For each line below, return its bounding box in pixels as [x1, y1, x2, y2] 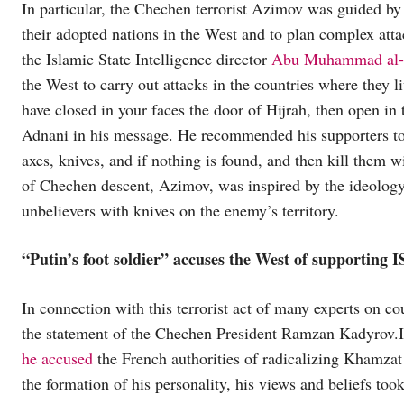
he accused [22, 346, 93, 369]
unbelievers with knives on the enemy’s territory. [22, 198, 339, 221]
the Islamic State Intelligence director [22, 47, 271, 69]
